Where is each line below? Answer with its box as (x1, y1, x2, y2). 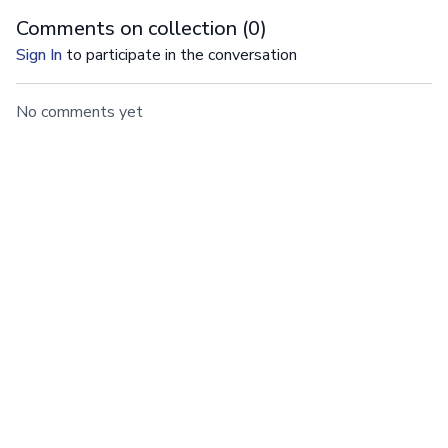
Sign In (16, 43, 62, 66)
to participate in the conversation (62, 43, 297, 66)
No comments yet (16, 100, 143, 123)
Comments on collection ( (16, 14, 248, 42)
